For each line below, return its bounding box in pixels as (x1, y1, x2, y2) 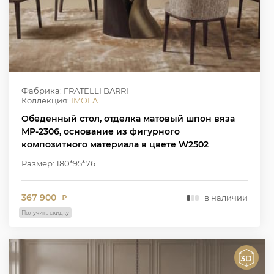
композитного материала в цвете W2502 (21, 138, 209, 150)
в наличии (204, 193, 248, 203)
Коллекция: (21, 95, 71, 105)
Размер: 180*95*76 (21, 158, 95, 168)
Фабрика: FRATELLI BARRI (21, 85, 128, 95)
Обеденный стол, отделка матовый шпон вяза (21, 113, 235, 124)
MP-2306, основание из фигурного (21, 125, 180, 137)
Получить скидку (21, 209, 69, 216)
